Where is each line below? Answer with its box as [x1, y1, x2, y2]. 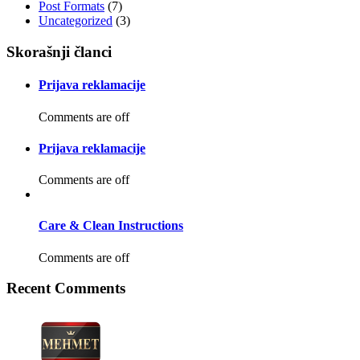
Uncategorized [39, 14, 112, 28]
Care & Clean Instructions [39, 219, 183, 233]
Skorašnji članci [6, 43, 112, 61]
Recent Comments [6, 280, 125, 297]
